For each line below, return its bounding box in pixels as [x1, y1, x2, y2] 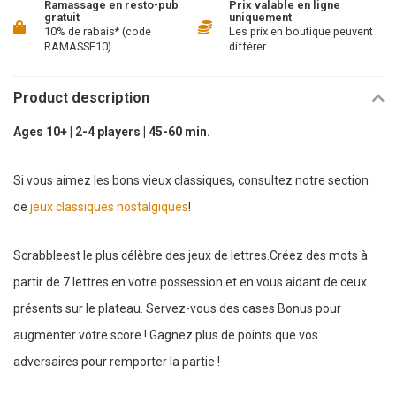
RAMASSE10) [44, 40, 111, 53]
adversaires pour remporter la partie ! [13, 354, 220, 369]
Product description [13, 89, 149, 106]
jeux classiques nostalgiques [30, 200, 188, 215]
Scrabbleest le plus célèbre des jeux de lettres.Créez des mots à [13, 248, 368, 263]
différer [229, 40, 266, 53]
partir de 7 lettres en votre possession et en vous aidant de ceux [13, 275, 367, 290]
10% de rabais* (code [44, 25, 151, 38]
